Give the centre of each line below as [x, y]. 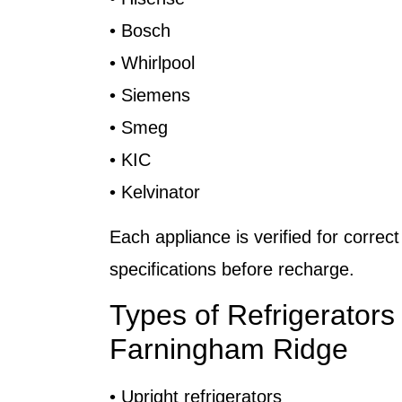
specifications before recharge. [232, 270]
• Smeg [139, 127]
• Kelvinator [155, 192]
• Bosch [140, 30]
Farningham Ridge [229, 350]
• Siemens [150, 95]
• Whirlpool [152, 62]
